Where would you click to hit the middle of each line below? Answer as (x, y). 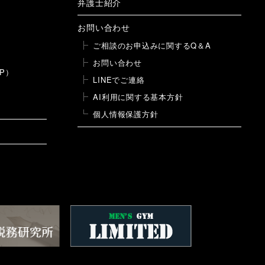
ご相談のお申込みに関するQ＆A (152, 46)
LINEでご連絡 (119, 80)
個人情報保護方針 (126, 114)
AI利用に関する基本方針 (138, 97)
